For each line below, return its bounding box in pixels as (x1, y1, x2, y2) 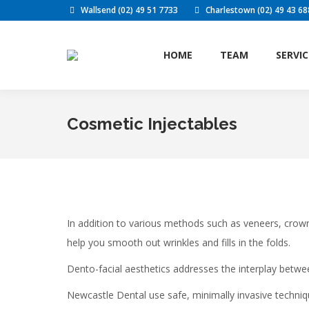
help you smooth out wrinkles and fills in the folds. (67, 236, 290, 249)
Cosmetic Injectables (67, 114, 237, 134)
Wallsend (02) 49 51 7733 (81, 4, 178, 16)
